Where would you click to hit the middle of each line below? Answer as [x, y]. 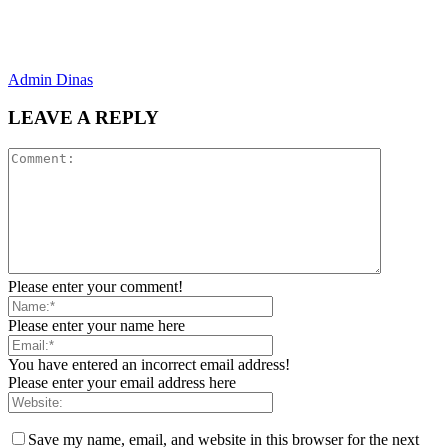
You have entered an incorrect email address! [149, 365]
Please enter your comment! [95, 287]
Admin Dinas [50, 79]
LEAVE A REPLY [83, 118]
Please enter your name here [96, 326]
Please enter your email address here [122, 383]
